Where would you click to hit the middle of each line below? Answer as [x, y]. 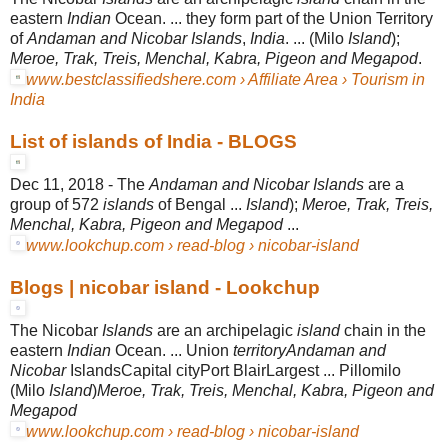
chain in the [383, 330]
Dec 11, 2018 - [63, 184]
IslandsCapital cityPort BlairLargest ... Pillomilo [233, 370]
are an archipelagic [225, 330]
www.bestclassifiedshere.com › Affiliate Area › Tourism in [225, 79]
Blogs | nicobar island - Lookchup [165, 287]
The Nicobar [56, 330]
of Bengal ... [200, 204]
